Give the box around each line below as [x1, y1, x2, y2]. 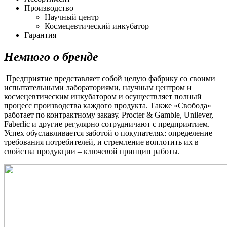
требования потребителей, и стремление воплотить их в [4, 137, 199, 146]
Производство [24, 3, 73, 12]
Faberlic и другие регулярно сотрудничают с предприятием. [4, 119, 212, 128]
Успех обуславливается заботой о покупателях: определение [4, 128, 212, 137]
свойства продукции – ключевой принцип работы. [4, 146, 180, 156]
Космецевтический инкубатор [45, 21, 149, 30]
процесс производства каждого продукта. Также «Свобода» [4, 101, 211, 110]
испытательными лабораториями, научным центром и [4, 83, 192, 92]
